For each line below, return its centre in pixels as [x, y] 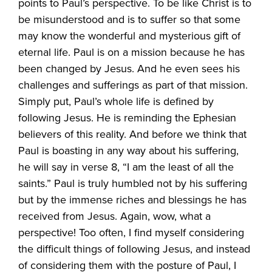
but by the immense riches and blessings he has [133, 199]
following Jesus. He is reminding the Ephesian [127, 117]
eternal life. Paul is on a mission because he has [132, 52]
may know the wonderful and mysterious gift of [130, 36]
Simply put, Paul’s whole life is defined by [116, 101]
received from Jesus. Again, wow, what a [115, 216]
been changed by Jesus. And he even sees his [129, 68]
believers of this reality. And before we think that [133, 134]
